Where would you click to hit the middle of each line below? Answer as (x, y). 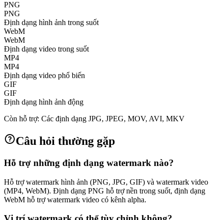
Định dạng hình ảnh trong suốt (51, 23)
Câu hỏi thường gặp (65, 141)
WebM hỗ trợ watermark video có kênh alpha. (75, 199)
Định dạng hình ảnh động (44, 102)
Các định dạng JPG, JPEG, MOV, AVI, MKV (112, 119)
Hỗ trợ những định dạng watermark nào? (89, 163)
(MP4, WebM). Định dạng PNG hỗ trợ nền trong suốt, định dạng (105, 191)
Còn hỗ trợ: (22, 119)
